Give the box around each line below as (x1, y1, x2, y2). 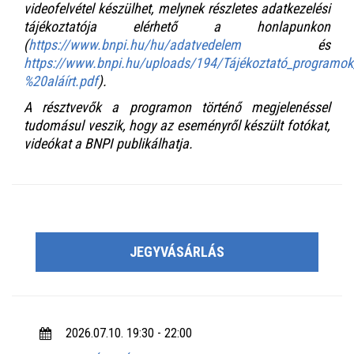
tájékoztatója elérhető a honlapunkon (24, 17, 330, 35)
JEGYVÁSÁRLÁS (130, 243, 224, 260)
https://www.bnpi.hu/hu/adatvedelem (28, 36, 241, 53)
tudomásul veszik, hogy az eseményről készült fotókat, (24, 116, 330, 134)
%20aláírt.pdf (24, 72, 98, 89)
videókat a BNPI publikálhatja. (24, 134, 193, 152)
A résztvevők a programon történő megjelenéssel (24, 98, 330, 115)
